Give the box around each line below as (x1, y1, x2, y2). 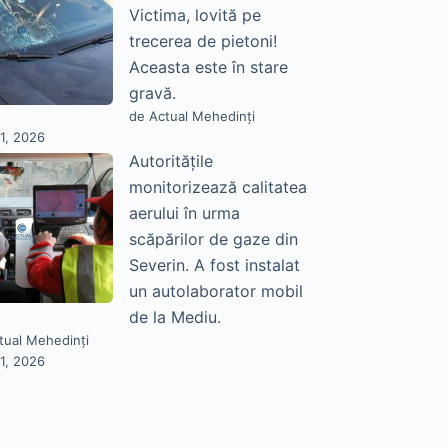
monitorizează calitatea (128, 177, 307, 198)
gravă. (128, 83, 176, 104)
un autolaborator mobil (128, 281, 303, 302)
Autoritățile (128, 151, 213, 172)
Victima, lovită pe (128, 5, 261, 26)
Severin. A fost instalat (128, 255, 300, 276)
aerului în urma (128, 203, 240, 224)
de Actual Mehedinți (128, 108, 255, 125)
